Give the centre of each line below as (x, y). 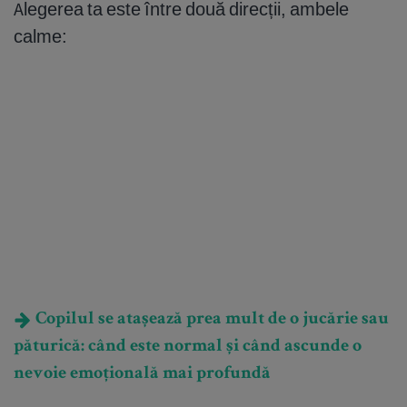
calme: (40, 35)
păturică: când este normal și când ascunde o (188, 347)
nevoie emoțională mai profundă (142, 374)
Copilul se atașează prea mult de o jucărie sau (210, 319)
